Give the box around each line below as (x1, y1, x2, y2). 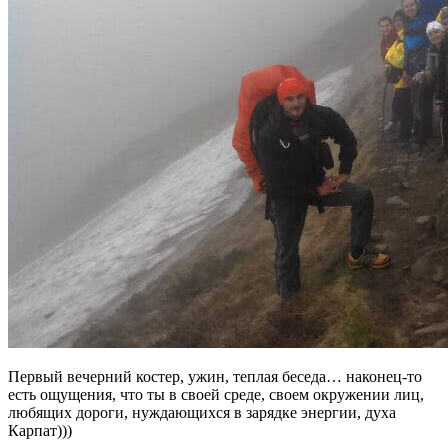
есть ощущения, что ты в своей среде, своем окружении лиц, (8, 385, 424, 403)
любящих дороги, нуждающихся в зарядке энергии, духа (8, 403, 396, 421)
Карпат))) (8, 421, 72, 439)
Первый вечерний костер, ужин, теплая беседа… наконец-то (8, 367, 422, 385)
